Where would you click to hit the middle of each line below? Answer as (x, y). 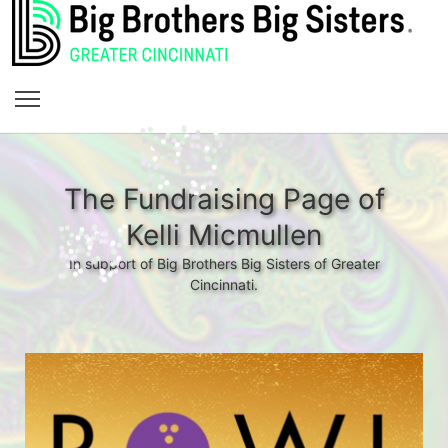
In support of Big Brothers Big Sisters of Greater (224, 263)
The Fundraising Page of (224, 199)
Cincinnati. (224, 284)
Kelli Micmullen (224, 235)
